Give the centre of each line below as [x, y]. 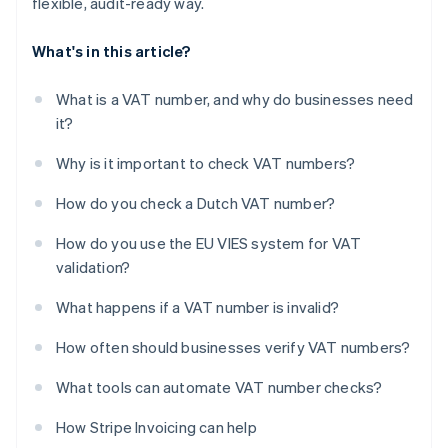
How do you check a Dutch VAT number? [196, 203]
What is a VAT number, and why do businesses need [235, 99]
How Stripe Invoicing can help [156, 427]
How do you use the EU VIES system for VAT [209, 243]
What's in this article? [111, 51]
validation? [93, 267]
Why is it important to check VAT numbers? [206, 163]
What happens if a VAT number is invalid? [197, 307]
